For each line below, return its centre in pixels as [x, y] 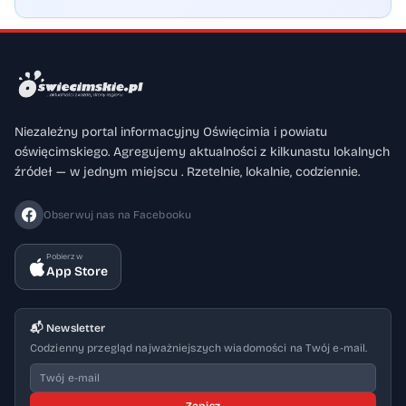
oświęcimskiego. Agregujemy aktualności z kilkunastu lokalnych [202, 152]
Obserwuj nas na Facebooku [117, 215]
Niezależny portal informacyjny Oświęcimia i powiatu [171, 132]
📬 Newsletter [68, 328]
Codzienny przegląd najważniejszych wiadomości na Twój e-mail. [199, 348]
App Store [77, 271]
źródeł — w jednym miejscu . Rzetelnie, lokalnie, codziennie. [187, 172]
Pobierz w [64, 256]
